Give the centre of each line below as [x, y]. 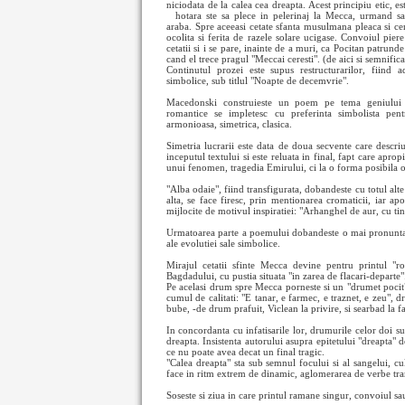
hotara [191, 15]
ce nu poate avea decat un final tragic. [245, 352]
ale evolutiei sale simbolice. [223, 243]
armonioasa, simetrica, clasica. [229, 124]
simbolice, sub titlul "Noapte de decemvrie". [258, 80]
